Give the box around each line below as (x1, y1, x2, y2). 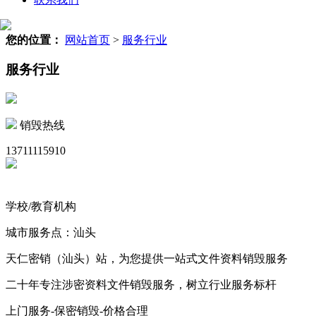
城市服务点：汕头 (6, 226, 96, 239)
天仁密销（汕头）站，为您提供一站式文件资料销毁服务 (6, 253, 288, 265)
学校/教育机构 (6, 200, 76, 213)
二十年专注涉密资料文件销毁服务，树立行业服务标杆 (6, 279, 276, 291)
